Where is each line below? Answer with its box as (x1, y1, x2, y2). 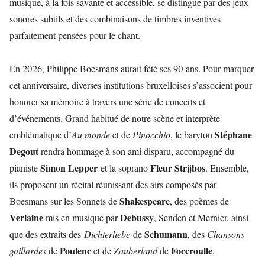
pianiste (9, 161, 40, 174)
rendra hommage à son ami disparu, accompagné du (38, 145, 234, 157)
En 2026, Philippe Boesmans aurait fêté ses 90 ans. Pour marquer (9, 62, 254, 75)
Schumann (144, 227, 188, 241)
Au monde (72, 128, 110, 141)
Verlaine (9, 211, 43, 224)
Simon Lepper (40, 161, 101, 174)
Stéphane (215, 128, 252, 141)
